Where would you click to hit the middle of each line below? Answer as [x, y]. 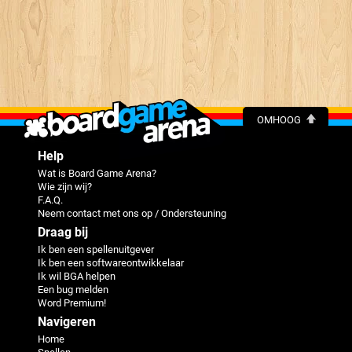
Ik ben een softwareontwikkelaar [111, 262]
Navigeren [67, 321]
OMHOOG [279, 119]
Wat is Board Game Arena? [97, 173]
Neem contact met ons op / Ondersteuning [132, 213]
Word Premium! [72, 302]
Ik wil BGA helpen [77, 276]
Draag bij [63, 232]
